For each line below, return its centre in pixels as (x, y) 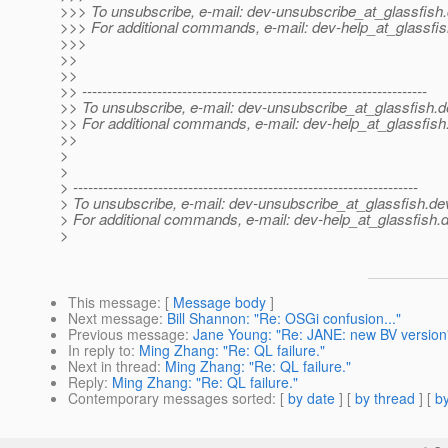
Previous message (126, 334)
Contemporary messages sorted (170, 398)
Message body (219, 302)
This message (112, 302)
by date (311, 398)
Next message (113, 318)
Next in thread (112, 366)
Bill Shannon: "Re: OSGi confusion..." (284, 318)
